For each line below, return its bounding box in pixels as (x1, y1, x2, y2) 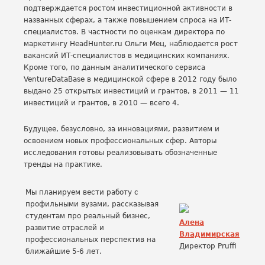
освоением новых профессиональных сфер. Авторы (24, 137, 216, 145)
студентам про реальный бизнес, (25, 212, 150, 220)
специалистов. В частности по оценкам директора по (24, 28, 225, 36)
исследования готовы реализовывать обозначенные (24, 148, 217, 157)
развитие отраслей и (25, 224, 104, 232)
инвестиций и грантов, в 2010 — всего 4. (24, 99, 179, 107)
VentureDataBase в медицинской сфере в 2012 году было (24, 75, 237, 83)
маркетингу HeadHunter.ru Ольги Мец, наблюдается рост (24, 40, 238, 48)
